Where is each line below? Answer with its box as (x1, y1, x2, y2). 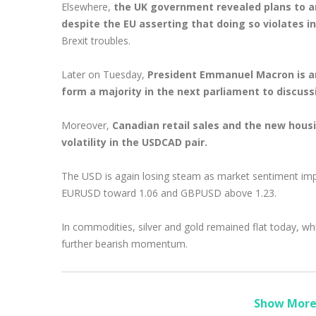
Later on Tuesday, (61, 67, 147, 81)
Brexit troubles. (61, 33, 130, 47)
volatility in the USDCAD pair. (61, 135, 207, 149)
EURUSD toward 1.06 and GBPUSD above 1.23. (61, 186, 276, 200)
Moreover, (61, 118, 112, 132)
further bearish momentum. (61, 236, 190, 250)
